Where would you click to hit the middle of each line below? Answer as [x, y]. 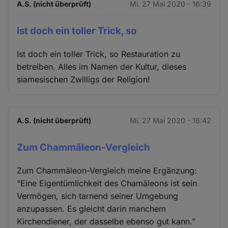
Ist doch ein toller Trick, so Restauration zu [99, 54]
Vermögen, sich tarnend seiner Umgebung [98, 196]
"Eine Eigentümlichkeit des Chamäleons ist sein [107, 183]
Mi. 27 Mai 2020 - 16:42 [170, 120]
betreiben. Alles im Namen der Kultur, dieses [102, 66]
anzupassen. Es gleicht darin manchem [92, 208]
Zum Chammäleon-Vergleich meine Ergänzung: [107, 170]
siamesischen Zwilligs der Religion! [84, 79]
